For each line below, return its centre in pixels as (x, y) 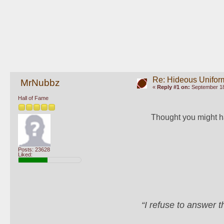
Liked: (25, 155)
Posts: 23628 (34, 150)
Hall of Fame (33, 98)
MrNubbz (40, 82)
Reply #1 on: (173, 87)
